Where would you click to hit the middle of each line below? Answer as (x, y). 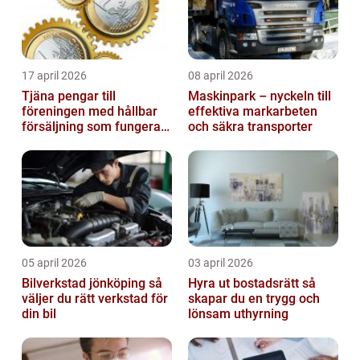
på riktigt (47, 142)
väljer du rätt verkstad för (95, 299)
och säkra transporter (250, 127)
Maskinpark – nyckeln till (260, 96)
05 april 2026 (54, 263)
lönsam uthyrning (238, 314)
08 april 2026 (221, 76)
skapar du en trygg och (254, 299)
